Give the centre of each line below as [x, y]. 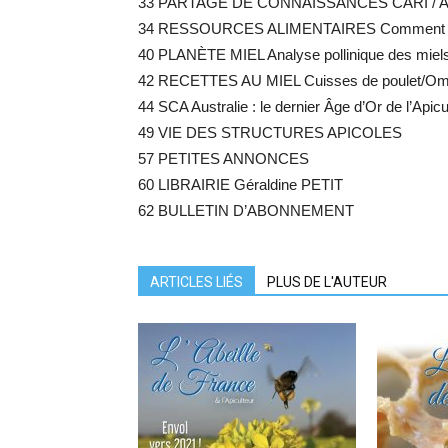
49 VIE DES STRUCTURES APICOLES [270, 133]
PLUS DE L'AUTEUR [327, 282]
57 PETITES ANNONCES [223, 159]
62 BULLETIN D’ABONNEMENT [246, 211]
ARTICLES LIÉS [196, 282]
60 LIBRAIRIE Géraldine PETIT [240, 185]
